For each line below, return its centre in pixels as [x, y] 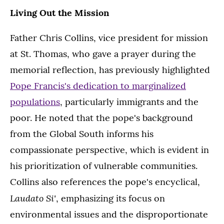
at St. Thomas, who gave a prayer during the [103, 53]
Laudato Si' [33, 198]
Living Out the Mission [59, 12]
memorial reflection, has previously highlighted [110, 69]
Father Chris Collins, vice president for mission [109, 37]
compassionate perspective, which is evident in [109, 149]
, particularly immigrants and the [129, 101]
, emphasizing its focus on [110, 198]
